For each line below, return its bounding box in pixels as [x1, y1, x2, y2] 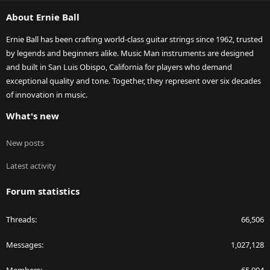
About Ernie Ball [6, 11, 80, 24]
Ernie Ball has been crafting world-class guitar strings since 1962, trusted [6, 34, 263, 45]
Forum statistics [6, 185, 80, 198]
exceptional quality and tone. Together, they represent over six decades [6, 75, 261, 87]
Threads [6, 214, 35, 225]
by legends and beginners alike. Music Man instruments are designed [6, 48, 254, 59]
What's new [6, 110, 59, 122]
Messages [6, 239, 42, 251]
